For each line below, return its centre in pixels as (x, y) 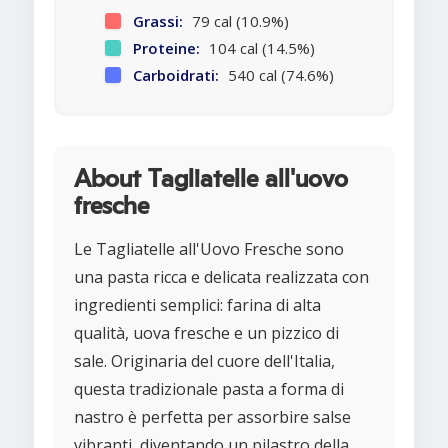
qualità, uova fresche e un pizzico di (206, 333)
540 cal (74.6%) (278, 75)
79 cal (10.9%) (238, 21)
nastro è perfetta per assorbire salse (212, 417)
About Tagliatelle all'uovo (211, 180)
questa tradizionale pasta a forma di (209, 389)
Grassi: (157, 21)
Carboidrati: (175, 75)
